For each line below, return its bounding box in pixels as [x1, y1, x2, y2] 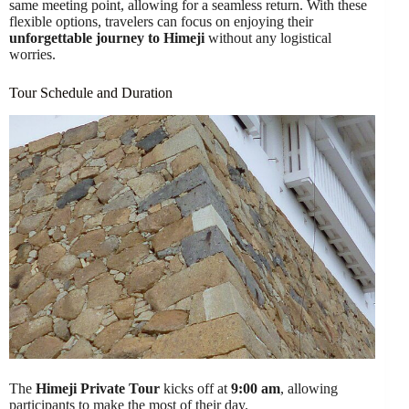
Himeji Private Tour [36, 381, 160, 396]
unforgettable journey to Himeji [9, 29, 204, 46]
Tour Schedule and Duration [9, 84, 173, 100]
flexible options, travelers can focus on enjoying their [9, 13, 313, 29]
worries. [9, 46, 56, 62]
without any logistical [204, 29, 331, 46]
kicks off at [160, 381, 231, 396]
